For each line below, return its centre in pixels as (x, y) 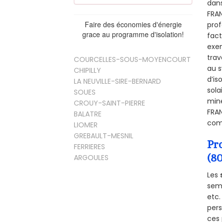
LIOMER (86, 125)
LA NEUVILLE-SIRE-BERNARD (118, 82)
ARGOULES (91, 158)
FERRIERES (90, 147)
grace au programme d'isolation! (133, 34)
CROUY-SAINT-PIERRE (110, 103)
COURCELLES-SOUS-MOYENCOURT (133, 60)
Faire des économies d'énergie (133, 25)
